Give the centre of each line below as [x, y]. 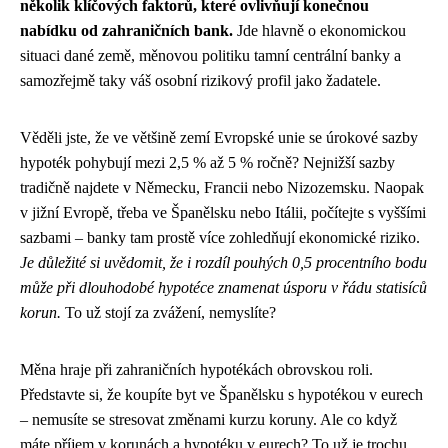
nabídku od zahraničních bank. [126, 30]
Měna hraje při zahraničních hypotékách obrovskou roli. [196, 369]
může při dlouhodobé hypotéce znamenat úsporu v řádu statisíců [223, 287]
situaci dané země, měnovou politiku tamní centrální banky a [210, 55]
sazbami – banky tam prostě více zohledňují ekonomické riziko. [220, 237]
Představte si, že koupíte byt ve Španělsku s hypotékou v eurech [221, 394]
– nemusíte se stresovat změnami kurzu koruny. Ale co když [208, 419]
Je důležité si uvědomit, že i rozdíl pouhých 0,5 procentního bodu [223, 262]
